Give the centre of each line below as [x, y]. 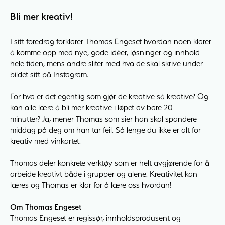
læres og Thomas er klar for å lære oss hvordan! [91, 185]
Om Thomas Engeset [46, 207]
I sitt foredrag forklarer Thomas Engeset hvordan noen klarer [111, 41]
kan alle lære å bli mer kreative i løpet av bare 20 [91, 108]
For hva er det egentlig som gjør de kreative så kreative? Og [109, 97]
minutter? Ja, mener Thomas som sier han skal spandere [103, 119]
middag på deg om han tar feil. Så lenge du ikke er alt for [105, 130]
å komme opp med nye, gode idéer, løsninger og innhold [105, 52]
